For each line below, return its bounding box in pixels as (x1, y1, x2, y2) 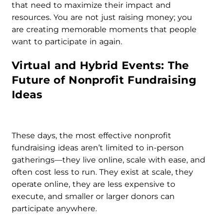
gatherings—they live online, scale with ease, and (12, 155, 205, 164)
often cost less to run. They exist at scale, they (12, 167, 193, 177)
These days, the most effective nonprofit (12, 131, 171, 140)
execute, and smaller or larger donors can (12, 192, 175, 201)
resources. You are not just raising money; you (12, 13, 192, 22)
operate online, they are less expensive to (12, 180, 175, 189)
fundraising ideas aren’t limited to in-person (12, 143, 184, 152)
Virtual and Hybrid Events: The (12, 59, 189, 72)
